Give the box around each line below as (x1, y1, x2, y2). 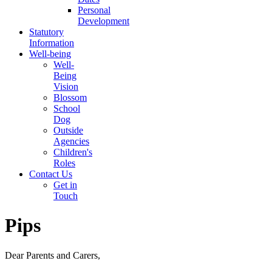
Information (29, 37, 74, 48)
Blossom (53, 92, 87, 103)
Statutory (29, 26, 64, 37)
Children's (53, 146, 92, 157)
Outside (53, 124, 83, 135)
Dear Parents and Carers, (5, 250, 100, 260)
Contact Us (29, 168, 72, 179)
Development (78, 15, 129, 26)
